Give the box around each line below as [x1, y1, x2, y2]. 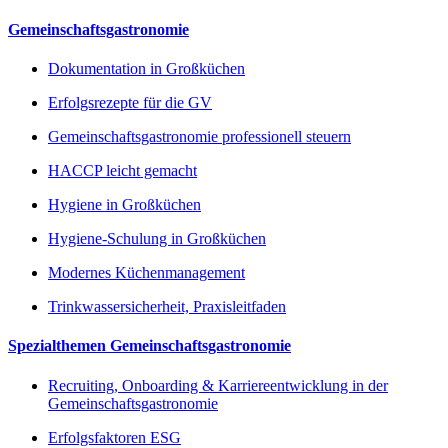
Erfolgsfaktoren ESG [48, 428, 181, 446]
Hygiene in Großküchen [48, 196, 201, 214]
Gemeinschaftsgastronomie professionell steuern [48, 128, 351, 146]
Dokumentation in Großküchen [48, 60, 245, 78]
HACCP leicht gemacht [48, 162, 197, 180]
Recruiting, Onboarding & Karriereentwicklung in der [48, 376, 388, 394]
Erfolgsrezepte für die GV [48, 94, 212, 112]
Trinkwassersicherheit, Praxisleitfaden [48, 298, 286, 316]
